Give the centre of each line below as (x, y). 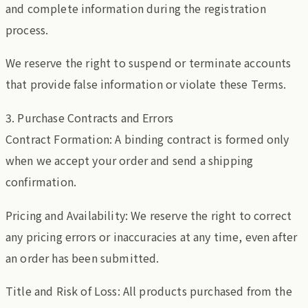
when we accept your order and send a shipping (130, 161)
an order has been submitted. (82, 257)
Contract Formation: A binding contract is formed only (147, 139)
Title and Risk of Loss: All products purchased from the (149, 291)
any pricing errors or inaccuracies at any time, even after (152, 236)
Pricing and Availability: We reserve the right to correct (149, 215)
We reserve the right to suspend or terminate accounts (148, 63)
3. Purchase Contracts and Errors (90, 118)
